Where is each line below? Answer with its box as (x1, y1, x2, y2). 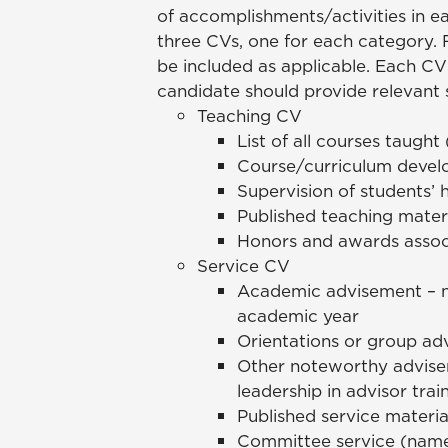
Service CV (197, 254, 290, 279)
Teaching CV (197, 104, 302, 129)
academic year (237, 304, 364, 329)
